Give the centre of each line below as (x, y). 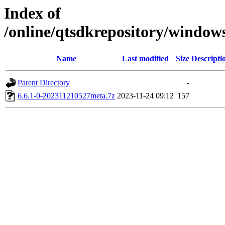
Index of (32, 13)
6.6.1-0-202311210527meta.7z (66, 96)
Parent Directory (44, 83)
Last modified (145, 59)
